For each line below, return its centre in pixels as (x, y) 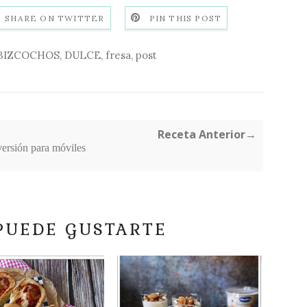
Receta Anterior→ (207, 135)
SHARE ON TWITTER (55, 19)
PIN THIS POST (185, 19)
